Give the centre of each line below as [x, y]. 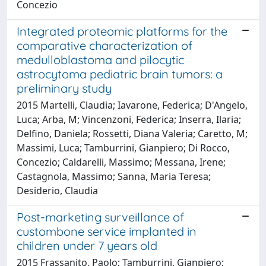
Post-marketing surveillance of [100, 217]
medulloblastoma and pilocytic [100, 59]
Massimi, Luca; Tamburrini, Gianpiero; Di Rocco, [123, 148]
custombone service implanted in [107, 231]
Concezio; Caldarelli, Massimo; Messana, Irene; [121, 162]
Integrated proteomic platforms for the [122, 31]
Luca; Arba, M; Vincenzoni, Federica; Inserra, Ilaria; [129, 119]
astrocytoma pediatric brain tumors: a [120, 74]
